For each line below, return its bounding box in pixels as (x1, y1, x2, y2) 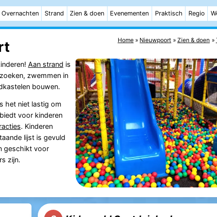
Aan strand (28, 60, 63, 68)
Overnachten (1, 10, 39, 17)
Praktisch (155, 10, 183, 17)
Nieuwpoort (139, 36, 171, 44)
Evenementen (110, 10, 149, 17)
